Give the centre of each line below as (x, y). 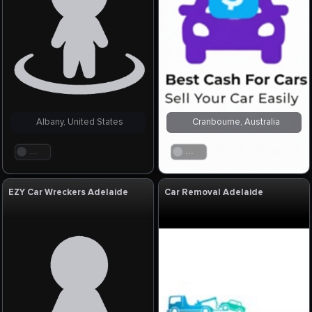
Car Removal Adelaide (214, 193)
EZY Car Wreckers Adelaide (69, 193)
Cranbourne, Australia (234, 122)
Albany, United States (78, 122)
